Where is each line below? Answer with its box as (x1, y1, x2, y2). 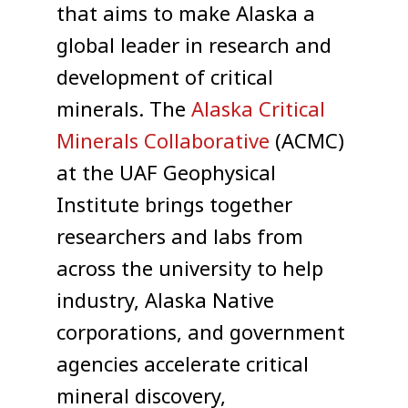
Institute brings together (56, 191, 293, 221)
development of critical (56, 64, 274, 94)
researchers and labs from (56, 223, 304, 253)
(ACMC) (270, 127, 345, 158)
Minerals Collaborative (56, 127, 270, 158)
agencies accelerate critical (56, 351, 310, 381)
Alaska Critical (191, 96, 326, 126)
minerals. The (56, 96, 192, 126)
